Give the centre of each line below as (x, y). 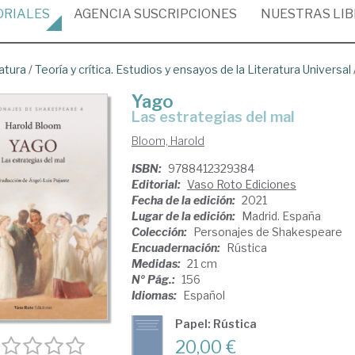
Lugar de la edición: (184, 216)
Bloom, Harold (168, 141)
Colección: (160, 232)
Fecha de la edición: (184, 200)
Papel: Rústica (216, 324)
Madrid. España (281, 216)
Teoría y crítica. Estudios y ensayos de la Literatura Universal (193, 69)
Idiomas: (155, 295)
